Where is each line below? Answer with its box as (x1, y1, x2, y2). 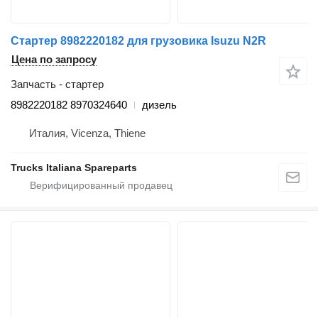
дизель (142, 99, 177, 111)
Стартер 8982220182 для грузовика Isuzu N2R (11, 35, 266, 48)
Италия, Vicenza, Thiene (29, 127, 146, 140)
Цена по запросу (11, 53, 97, 66)
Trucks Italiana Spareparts (11, 162, 137, 174)
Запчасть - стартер (11, 78, 104, 91)
